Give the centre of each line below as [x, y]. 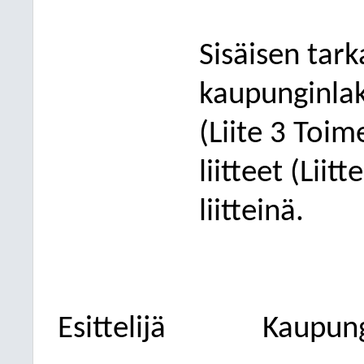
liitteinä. [251, 212]
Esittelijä [112, 329]
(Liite [234, 134]
